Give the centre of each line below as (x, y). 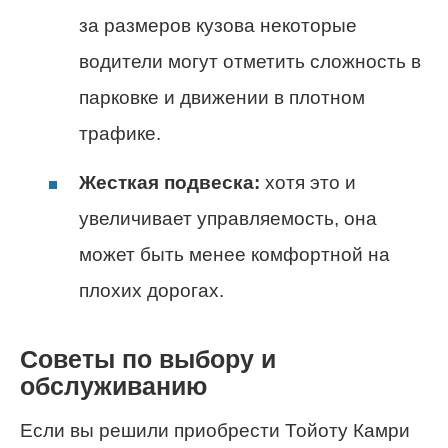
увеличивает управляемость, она (228, 219)
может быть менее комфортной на (234, 255)
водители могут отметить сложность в (250, 62)
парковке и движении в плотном (222, 98)
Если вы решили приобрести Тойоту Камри (215, 430)
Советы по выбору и (148, 360)
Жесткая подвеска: (169, 183)
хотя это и (308, 183)
